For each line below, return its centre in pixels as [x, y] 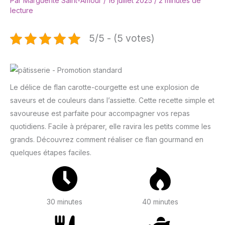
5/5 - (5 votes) [122, 38]
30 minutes [65, 202]
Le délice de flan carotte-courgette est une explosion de [105, 87]
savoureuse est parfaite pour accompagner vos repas [100, 114]
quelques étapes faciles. [51, 153]
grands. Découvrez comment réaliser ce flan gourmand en [107, 140]
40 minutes [160, 202]
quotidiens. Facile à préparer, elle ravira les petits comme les [110, 127]
